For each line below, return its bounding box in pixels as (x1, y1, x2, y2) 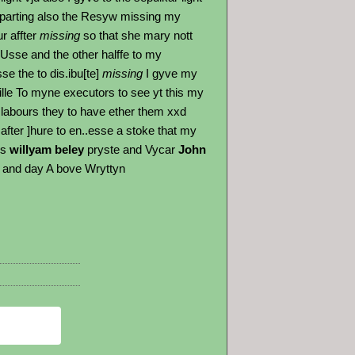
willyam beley (6, 143, 84, 156)
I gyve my (143, 67, 197, 80)
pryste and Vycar (84, 143, 178, 156)
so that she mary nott (80, 29, 193, 42)
